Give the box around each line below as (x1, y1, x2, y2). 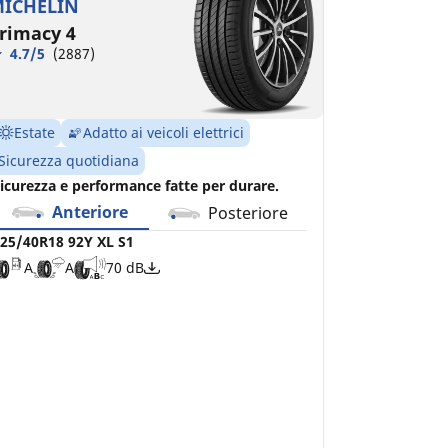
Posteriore (208, 201, 289, 224)
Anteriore (52, 200, 129, 223)
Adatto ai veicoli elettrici (82, 122, 244, 142)
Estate (13, 122, 55, 142)
